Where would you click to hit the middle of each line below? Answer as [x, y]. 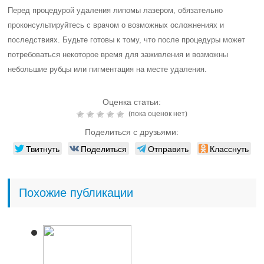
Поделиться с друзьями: [132, 132]
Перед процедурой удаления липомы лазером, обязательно [115, 10]
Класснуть [229, 148]
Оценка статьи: [132, 102]
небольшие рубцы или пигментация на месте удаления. [108, 69]
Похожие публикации [76, 193]
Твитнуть [42, 148]
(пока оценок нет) [157, 114]
